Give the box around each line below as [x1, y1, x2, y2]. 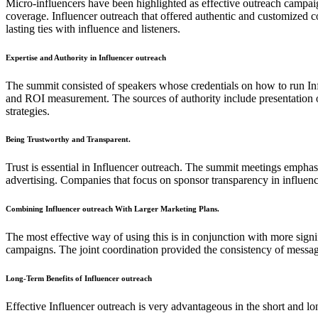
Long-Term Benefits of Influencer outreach [6, 274, 152, 283]
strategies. [6, 104, 50, 117]
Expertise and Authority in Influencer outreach [6, 53, 166, 62]
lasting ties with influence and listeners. [6, 22, 180, 35]
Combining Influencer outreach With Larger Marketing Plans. [6, 204, 219, 214]
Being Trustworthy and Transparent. [6, 135, 131, 144]
